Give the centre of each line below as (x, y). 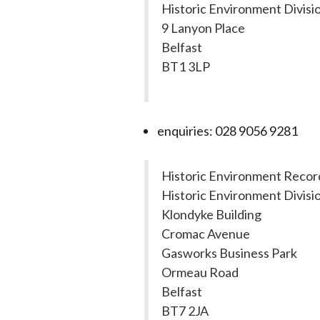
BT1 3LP (186, 66)
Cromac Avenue (206, 234)
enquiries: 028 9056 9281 (229, 131)
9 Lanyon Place (203, 28)
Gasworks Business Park (229, 253)
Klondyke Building (211, 214)
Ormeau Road (200, 272)
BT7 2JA (185, 311)
